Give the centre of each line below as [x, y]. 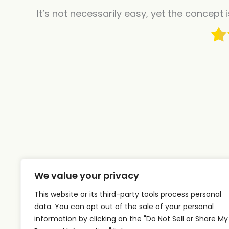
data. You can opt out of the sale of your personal [124, 207]
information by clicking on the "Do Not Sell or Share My [131, 219]
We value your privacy [87, 176]
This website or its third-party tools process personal [128, 194]
